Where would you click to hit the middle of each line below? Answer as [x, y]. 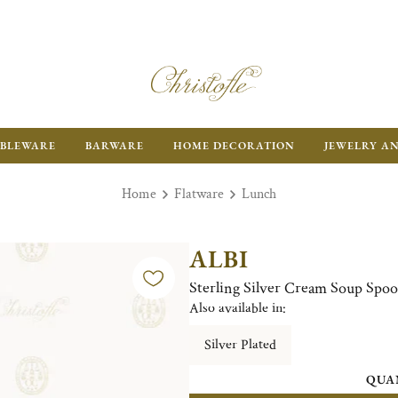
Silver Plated [240, 345]
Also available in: [237, 309]
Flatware [199, 194]
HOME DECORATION [234, 146]
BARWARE [115, 146]
